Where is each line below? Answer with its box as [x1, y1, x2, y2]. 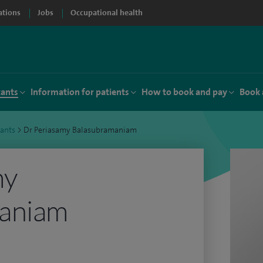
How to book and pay [141, 86, 227, 98]
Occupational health [70, 8, 143, 18]
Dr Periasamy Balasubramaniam [23, 124, 137, 136]
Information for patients [31, 86, 129, 98]
